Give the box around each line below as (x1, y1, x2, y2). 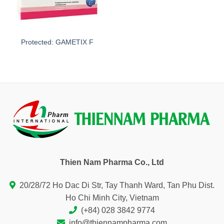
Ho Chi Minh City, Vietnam (65, 193, 159, 202)
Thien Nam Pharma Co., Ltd (60, 158, 164, 167)
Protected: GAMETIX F (21, 38, 93, 46)
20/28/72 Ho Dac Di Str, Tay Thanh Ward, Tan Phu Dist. (19, 181, 214, 190)
